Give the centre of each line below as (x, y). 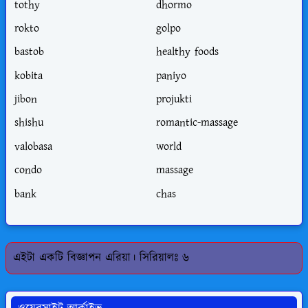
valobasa (33, 147)
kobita (29, 76)
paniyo (171, 76)
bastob (29, 52)
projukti (174, 100)
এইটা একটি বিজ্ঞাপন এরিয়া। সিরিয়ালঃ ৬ (101, 257)
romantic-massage (197, 123)
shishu (29, 123)
